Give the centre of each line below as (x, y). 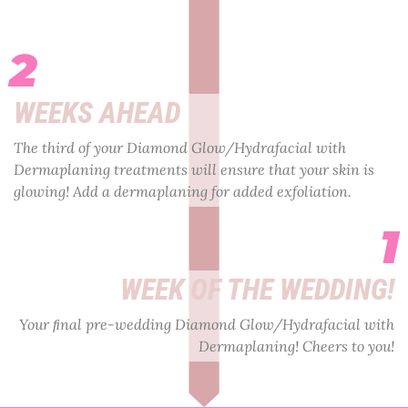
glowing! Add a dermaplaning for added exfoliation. (183, 191)
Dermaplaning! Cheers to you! (296, 346)
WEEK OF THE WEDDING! (257, 289)
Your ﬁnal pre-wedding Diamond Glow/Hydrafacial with (207, 324)
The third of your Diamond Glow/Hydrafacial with (180, 147)
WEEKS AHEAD (97, 112)
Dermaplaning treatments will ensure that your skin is (194, 169)
